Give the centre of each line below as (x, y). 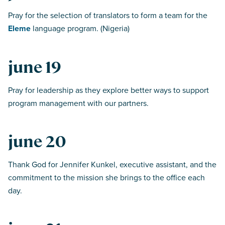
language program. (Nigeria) (81, 28)
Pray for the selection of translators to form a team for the (108, 15)
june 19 (35, 67)
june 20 (37, 141)
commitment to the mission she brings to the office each (106, 177)
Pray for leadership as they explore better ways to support (108, 90)
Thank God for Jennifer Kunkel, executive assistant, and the (112, 164)
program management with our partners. (78, 103)
